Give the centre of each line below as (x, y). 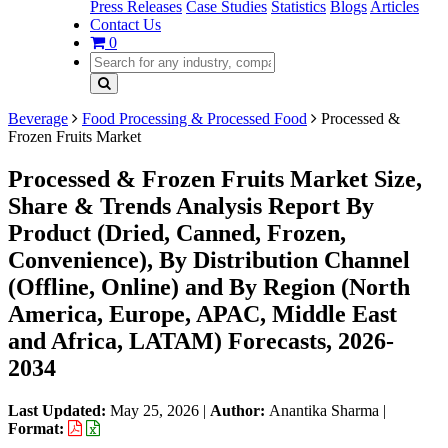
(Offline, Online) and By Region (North (209, 286)
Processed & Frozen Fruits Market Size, (215, 178)
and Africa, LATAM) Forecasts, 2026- (201, 340)
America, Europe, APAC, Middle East (202, 313)
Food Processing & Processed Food (194, 118)
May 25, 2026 (154, 410)
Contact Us (125, 24)
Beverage (38, 118)
